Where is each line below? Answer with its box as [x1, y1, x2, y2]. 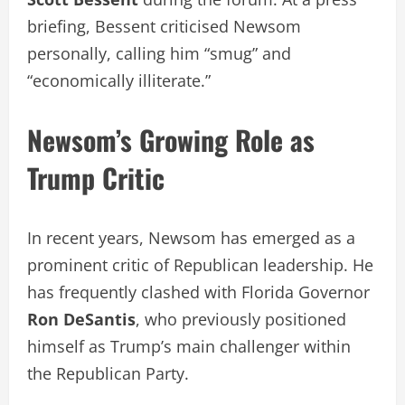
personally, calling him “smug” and [27, 42, 291, 64]
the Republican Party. [27, 362, 189, 384]
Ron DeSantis [27, 307, 136, 330]
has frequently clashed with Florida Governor [27, 280, 370, 303]
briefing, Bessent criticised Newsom [27, 14, 301, 37]
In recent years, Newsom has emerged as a [27, 226, 355, 249]
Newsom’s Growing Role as [27, 118, 315, 160]
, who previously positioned [136, 307, 346, 330]
